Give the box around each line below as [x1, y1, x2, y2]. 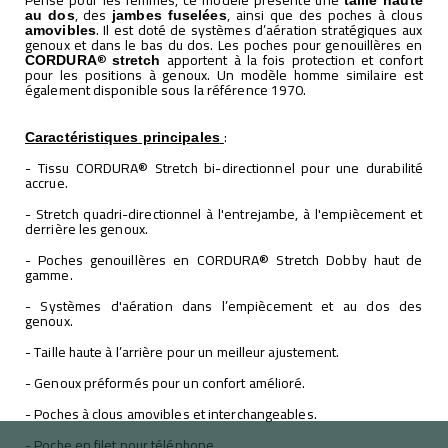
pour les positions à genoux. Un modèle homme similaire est [25, 61, 423, 88]
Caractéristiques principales [25, 128, 220, 145]
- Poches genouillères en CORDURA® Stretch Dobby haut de [25, 246, 423, 273]
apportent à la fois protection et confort [160, 46, 423, 73]
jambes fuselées [112, 6, 227, 23]
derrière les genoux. [25, 215, 148, 242]
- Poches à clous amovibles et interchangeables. [25, 400, 317, 427]
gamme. [25, 261, 73, 288]
